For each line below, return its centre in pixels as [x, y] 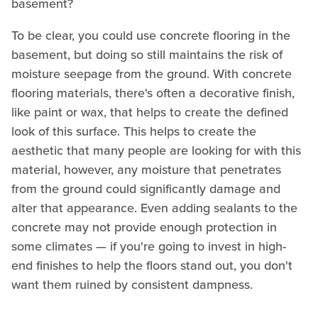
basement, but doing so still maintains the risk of [147, 55]
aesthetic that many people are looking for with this [156, 151]
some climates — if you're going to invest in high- [149, 247]
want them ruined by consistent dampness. [134, 285]
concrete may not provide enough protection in [144, 227]
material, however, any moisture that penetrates [146, 170]
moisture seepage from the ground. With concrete [152, 74]
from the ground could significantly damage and [146, 189]
